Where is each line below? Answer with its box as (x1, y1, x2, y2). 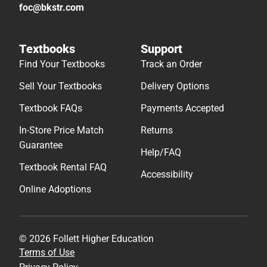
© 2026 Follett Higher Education (19, 233, 154, 245)
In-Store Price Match (19, 125, 104, 136)
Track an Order (141, 58, 202, 70)
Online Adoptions (19, 184, 91, 195)
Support (141, 42, 182, 57)
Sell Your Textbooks (19, 80, 102, 92)
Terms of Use (19, 247, 74, 259)
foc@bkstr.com (19, 2, 84, 14)
